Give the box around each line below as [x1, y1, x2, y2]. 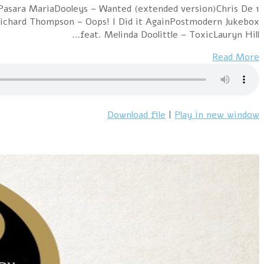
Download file [107, 108, 166, 122]
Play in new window [174, 108, 259, 122]
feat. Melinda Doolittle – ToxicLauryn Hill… [80, 28, 259, 42]
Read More [212, 51, 259, 64]
